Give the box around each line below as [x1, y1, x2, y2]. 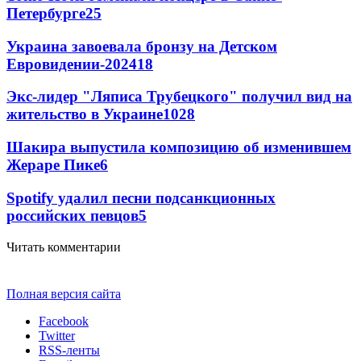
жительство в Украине [6, 106, 163, 123]
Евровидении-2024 [6, 55, 137, 73]
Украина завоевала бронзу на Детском [6, 37, 277, 55]
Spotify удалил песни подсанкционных [6, 189, 276, 206]
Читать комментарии [6, 239, 121, 254]
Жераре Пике [6, 156, 100, 174]
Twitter [39, 328, 75, 342]
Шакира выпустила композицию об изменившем [6, 139, 351, 156]
